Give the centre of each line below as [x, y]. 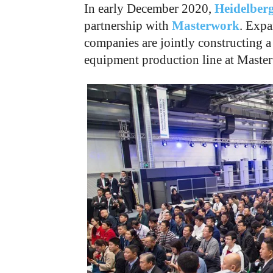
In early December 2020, [149, 9]
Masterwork [206, 26]
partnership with [128, 26]
